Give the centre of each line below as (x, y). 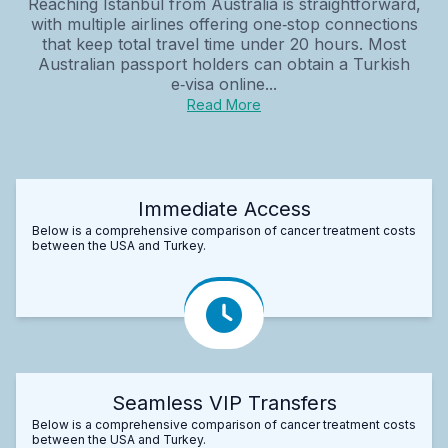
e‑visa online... (224, 83)
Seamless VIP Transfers (224, 402)
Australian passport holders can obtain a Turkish (224, 63)
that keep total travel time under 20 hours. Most (224, 43)
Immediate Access (224, 208)
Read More (224, 104)
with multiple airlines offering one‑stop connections (224, 23)
